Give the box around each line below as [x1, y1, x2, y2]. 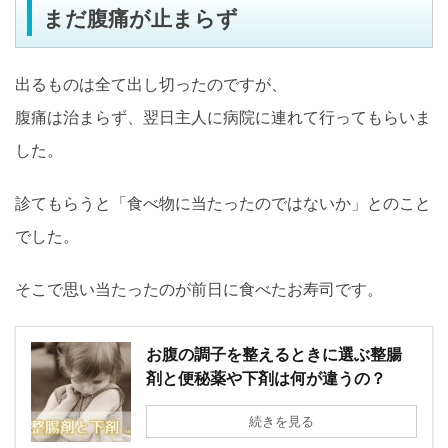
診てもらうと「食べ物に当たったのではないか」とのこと [15, 192, 431, 213]
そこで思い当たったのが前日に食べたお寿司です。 [15, 278, 383, 299]
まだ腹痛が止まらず [43, 6, 239, 30]
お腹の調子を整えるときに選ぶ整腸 [146, 343, 402, 364]
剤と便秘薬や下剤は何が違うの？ [146, 367, 386, 388]
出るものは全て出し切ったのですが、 [15, 73, 287, 94]
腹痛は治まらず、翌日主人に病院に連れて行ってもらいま [15, 106, 431, 127]
